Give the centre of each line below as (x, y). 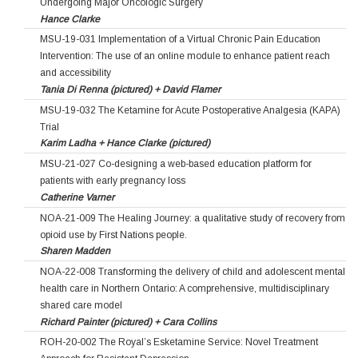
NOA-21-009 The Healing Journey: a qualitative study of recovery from (193, 218)
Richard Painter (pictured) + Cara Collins (128, 322)
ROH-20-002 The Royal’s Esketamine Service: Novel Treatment (179, 342)
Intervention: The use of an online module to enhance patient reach (185, 56)
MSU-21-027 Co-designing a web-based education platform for (176, 164)
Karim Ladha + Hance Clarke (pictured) (125, 143)
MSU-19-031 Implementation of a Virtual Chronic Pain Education (180, 40)
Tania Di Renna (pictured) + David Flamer (130, 89)
